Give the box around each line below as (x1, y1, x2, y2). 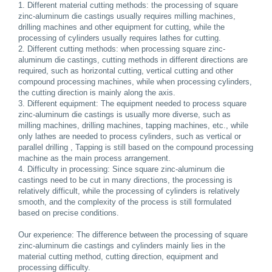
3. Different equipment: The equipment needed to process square (18, 98, 246, 108)
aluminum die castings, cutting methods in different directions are (18, 55, 248, 64)
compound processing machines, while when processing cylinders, (18, 76, 252, 86)
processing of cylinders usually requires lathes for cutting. (18, 33, 221, 42)
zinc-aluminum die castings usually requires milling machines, (18, 11, 236, 21)
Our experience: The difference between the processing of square (18, 229, 248, 239)
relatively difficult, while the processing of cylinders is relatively (18, 186, 240, 195)
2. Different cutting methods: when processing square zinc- (18, 44, 225, 53)
